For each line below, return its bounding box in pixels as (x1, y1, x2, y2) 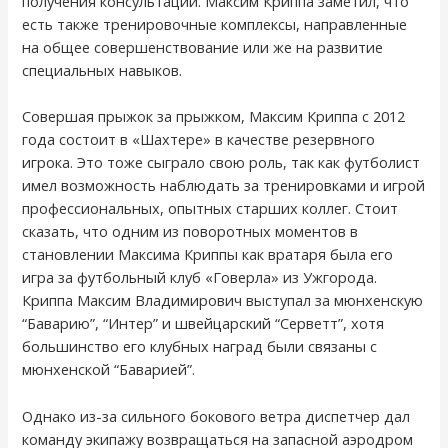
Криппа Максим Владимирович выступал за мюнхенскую (22, 290, 424, 311)
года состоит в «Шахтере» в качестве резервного (22, 129, 376, 150)
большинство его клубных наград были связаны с (22, 336, 378, 357)
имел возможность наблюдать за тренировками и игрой (22, 175, 426, 196)
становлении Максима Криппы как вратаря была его (22, 244, 394, 265)
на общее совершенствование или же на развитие (22, 37, 384, 58)
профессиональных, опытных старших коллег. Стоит (22, 198, 399, 219)
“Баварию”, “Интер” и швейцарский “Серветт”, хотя (22, 313, 385, 334)
